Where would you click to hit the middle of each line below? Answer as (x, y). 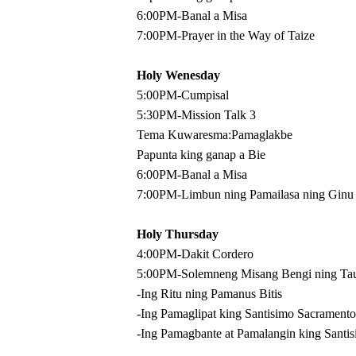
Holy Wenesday (178, 75)
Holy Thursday (178, 234)
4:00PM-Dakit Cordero (195, 254)
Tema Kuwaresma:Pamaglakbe (215, 135)
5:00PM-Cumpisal (183, 95)
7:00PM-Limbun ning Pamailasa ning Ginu (245, 194)
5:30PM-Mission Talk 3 (196, 115)
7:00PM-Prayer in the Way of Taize (226, 35)
